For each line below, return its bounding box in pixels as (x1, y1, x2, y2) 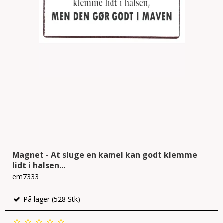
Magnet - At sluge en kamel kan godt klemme (12, 149, 197, 161)
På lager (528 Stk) (21, 194, 80, 204)
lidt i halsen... (12, 160, 65, 171)
